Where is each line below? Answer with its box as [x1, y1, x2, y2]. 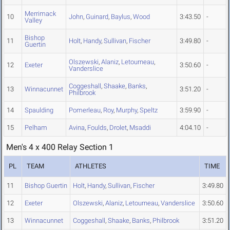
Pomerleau [69, 106, 101, 114]
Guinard [86, 13, 108, 21]
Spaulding [25, 106, 53, 114]
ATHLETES [75, 162, 107, 170]
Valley [25, 16, 42, 25]
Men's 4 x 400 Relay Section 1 [6, 142, 113, 152]
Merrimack [25, 10, 56, 18]
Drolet [109, 124, 127, 132]
